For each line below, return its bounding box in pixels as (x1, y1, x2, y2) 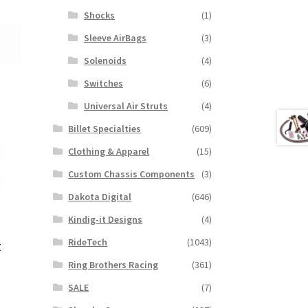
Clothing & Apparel (68, 145, 150, 158)
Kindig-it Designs (68, 213, 143, 226)
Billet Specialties (68, 122, 142, 135)
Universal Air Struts (83, 100, 168, 113)
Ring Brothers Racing (68, 258, 159, 272)
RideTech (68, 236, 108, 249)
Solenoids (83, 54, 126, 67)
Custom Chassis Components (68, 168, 195, 181)
